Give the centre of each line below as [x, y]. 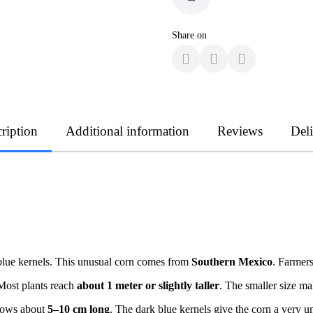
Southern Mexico [232, 261]
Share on [189, 35]
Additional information [128, 131]
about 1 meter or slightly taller [148, 285]
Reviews [240, 131]
